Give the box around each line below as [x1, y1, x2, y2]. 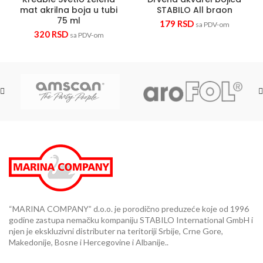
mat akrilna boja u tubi [20, 4, 117, 16]
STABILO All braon [156, 4, 232, 16]
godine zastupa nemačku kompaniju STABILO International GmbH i [9, 214, 253, 225]
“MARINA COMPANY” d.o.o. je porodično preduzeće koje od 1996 [9, 203, 249, 214]
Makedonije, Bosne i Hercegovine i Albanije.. [9, 237, 168, 247]
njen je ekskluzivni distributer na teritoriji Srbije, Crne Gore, [9, 225, 223, 236]
